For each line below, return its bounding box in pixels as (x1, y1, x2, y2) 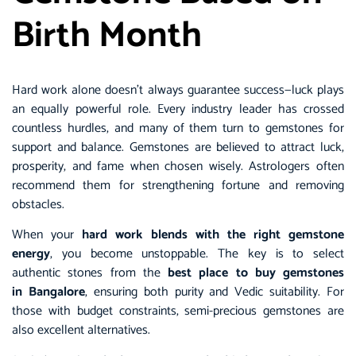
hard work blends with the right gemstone (82, 224, 344, 246)
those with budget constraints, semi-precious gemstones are (12, 300, 344, 323)
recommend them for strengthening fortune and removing (12, 174, 344, 196)
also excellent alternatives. (12, 319, 153, 342)
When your (12, 224, 83, 246)
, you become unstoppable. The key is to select (50, 243, 344, 265)
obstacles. (12, 193, 68, 215)
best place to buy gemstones (168, 262, 344, 284)
